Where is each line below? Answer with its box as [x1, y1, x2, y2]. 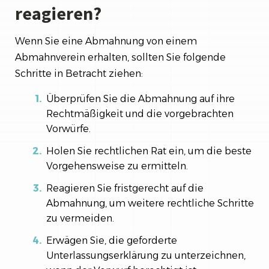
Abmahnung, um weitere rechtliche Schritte [46, 197, 254, 209]
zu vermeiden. [46, 212, 114, 224]
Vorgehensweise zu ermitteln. [46, 160, 188, 172]
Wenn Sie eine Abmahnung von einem [15, 35, 197, 47]
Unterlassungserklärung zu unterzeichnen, [46, 249, 246, 261]
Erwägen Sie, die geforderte [46, 234, 177, 246]
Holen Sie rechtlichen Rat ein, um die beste [46, 145, 252, 157]
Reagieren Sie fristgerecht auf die [46, 182, 204, 194]
